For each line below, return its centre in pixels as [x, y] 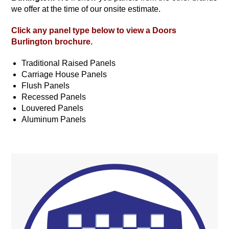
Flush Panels [46, 85]
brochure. [73, 41]
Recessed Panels [54, 97]
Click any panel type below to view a [82, 30]
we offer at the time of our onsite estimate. [86, 9]
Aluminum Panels [54, 119]
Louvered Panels [53, 108]
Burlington [32, 41]
